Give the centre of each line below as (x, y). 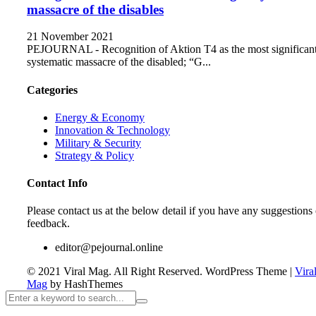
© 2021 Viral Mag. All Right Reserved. (115, 272)
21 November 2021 (70, 37)
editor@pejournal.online (109, 248)
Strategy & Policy (95, 155)
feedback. (48, 224)
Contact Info (57, 183)
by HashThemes (85, 284)
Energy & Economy (100, 117)
